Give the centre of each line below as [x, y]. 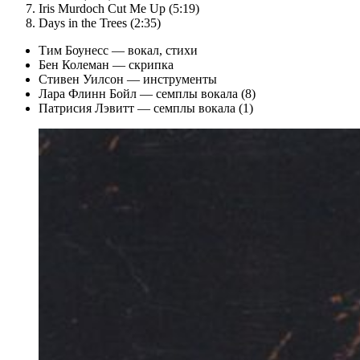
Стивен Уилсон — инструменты [128, 79]
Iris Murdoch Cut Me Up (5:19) [119, 8]
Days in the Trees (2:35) [100, 23]
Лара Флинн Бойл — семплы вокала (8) [147, 94]
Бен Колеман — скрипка [106, 65]
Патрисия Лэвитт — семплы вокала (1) [146, 108]
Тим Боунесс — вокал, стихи [118, 50]
